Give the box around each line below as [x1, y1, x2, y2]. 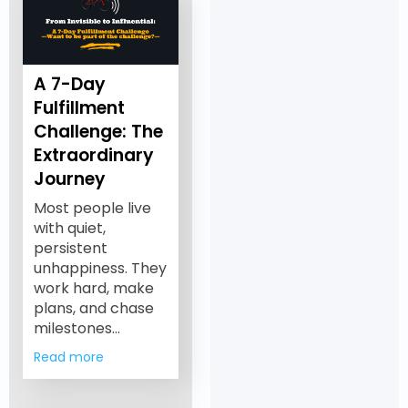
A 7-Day [33, 71, 106, 97]
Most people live [33, 197, 151, 219]
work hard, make [33, 277, 154, 299]
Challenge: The [33, 118, 163, 144]
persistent [33, 237, 107, 259]
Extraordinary [33, 142, 154, 168]
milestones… [33, 317, 120, 339]
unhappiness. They [33, 257, 167, 279]
